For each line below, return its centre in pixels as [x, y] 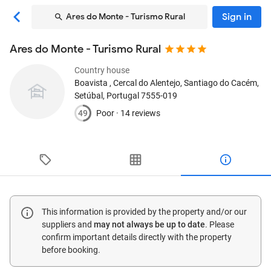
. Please [220, 224]
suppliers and [68, 224]
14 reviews [140, 113]
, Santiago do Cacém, [220, 83]
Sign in [237, 17]
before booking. [71, 250]
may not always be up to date [149, 224]
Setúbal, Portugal [107, 96]
